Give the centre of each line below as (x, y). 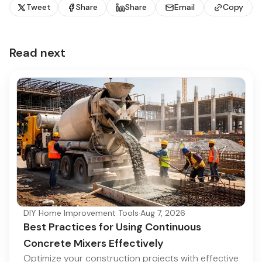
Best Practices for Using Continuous (112, 227)
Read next (37, 53)
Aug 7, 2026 (163, 213)
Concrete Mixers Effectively (94, 243)
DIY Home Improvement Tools (81, 213)
